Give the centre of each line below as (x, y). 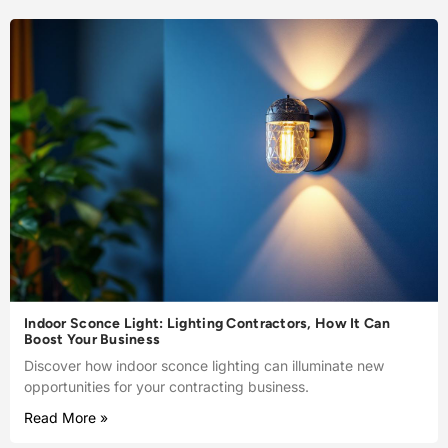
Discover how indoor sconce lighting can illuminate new (204, 365)
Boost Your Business (92, 339)
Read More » (66, 417)
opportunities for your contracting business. (166, 386)
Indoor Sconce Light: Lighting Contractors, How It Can (207, 323)
